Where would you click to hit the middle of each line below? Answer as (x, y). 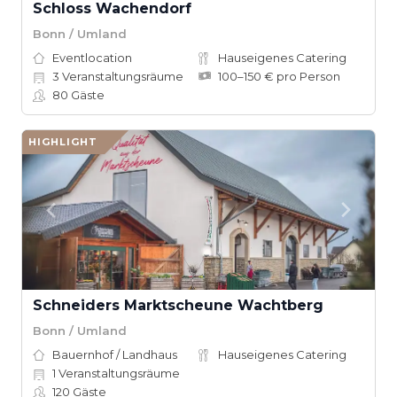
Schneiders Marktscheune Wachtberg (178, 305)
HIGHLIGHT (63, 142)
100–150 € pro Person (279, 76)
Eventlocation (92, 58)
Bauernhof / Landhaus (115, 354)
